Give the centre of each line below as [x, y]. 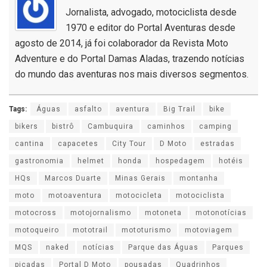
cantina [30, 144]
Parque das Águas [163, 248]
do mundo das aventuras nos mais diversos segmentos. [132, 74]
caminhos [166, 127]
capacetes [78, 144]
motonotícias [221, 213]
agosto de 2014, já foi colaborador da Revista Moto [122, 44]
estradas [218, 144]
